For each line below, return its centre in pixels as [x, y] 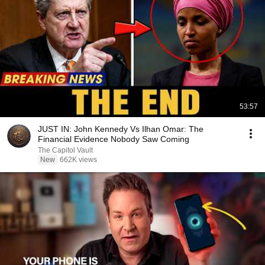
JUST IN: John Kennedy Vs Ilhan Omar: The [121, 129]
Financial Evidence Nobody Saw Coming [114, 139]
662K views [78, 160]
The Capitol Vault [65, 150]
